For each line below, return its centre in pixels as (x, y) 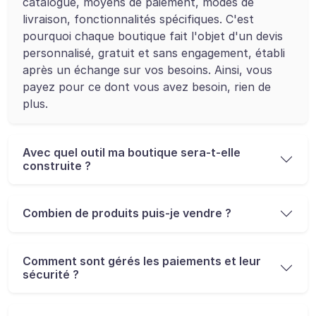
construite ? (57, 165)
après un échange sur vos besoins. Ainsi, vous (147, 69)
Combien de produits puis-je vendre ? (127, 213)
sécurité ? (51, 274)
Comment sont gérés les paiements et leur (142, 261)
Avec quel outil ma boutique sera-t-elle (132, 152)
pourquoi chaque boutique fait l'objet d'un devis (153, 36)
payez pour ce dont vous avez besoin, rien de (147, 86)
